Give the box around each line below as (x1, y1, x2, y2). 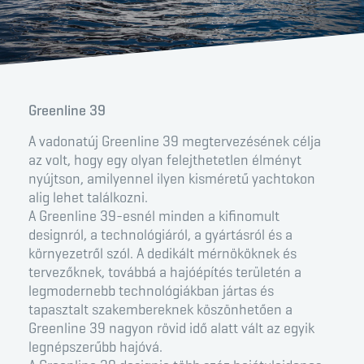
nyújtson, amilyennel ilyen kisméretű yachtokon (28, 170, 315, 188)
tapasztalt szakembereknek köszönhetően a (28, 301, 292, 319)
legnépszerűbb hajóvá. (28, 338, 162, 357)
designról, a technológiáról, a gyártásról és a (28, 226, 292, 245)
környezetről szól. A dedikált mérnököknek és (28, 245, 297, 263)
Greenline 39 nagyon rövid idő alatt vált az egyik (28, 319, 314, 338)
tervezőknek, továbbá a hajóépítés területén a (28, 263, 301, 282)
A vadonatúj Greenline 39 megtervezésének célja (28, 132, 321, 151)
